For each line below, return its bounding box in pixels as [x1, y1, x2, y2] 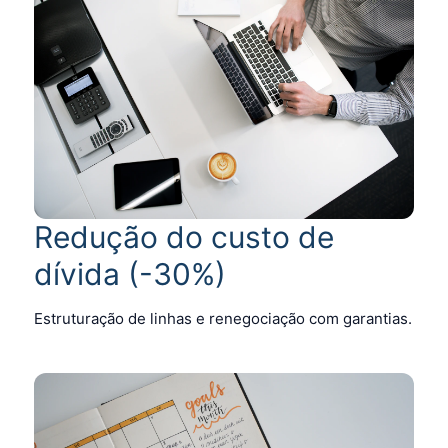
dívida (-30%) [34, 255, 226, 292]
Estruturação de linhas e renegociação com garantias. [34, 308, 412, 328]
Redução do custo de [34, 218, 334, 255]
